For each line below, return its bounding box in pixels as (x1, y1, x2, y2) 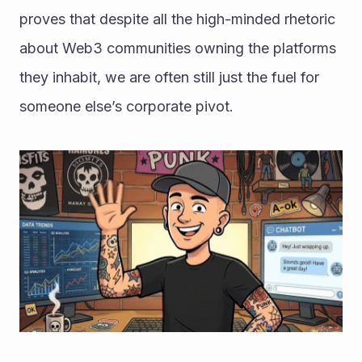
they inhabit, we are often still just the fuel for (19, 69, 319, 86)
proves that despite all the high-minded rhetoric (19, 11, 335, 28)
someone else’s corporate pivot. (19, 98, 234, 116)
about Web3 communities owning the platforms (19, 40, 336, 57)
